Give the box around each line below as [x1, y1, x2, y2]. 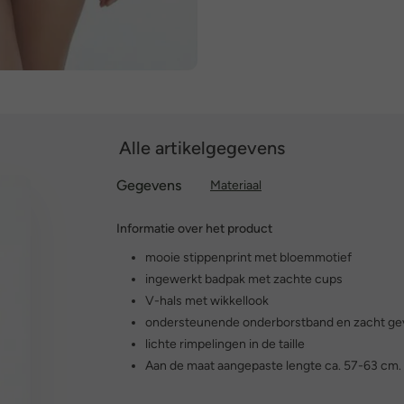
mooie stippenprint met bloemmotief [145, 250, 352, 265]
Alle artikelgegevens [119, 137, 285, 159]
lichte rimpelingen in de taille [145, 336, 305, 352]
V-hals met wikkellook [145, 293, 269, 308]
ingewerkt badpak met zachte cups [145, 271, 343, 287]
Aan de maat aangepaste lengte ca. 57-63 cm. [145, 358, 401, 373]
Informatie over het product [116, 221, 272, 236]
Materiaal [210, 178, 262, 193]
